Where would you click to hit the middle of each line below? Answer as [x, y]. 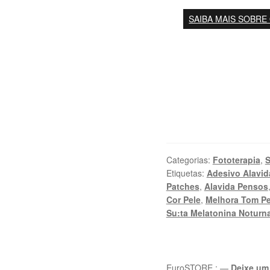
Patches [183, 186]
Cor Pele [183, 199]
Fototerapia [236, 159]
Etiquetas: [186, 173]
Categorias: [189, 159]
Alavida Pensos [236, 186]
